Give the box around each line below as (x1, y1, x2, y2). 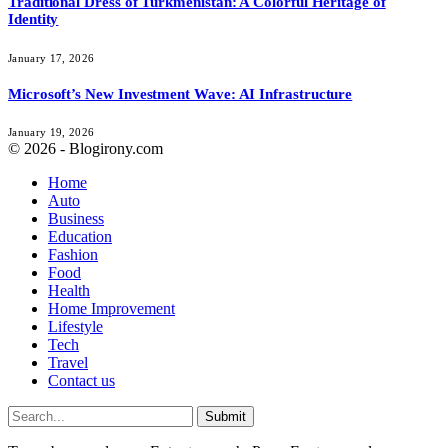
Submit (205, 409, 246, 425)
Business (48, 210, 104, 228)
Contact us (48, 372, 115, 390)
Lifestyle (48, 318, 103, 336)
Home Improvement (48, 300, 175, 318)
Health (48, 282, 90, 300)
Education (48, 228, 112, 246)
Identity (8, 10, 59, 27)
